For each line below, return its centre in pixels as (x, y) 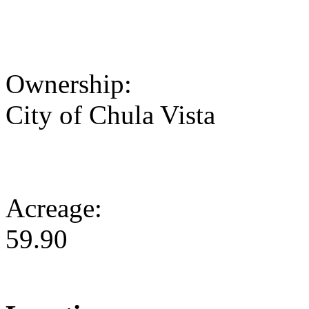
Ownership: (72, 84)
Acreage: (57, 208)
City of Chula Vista (110, 115)
